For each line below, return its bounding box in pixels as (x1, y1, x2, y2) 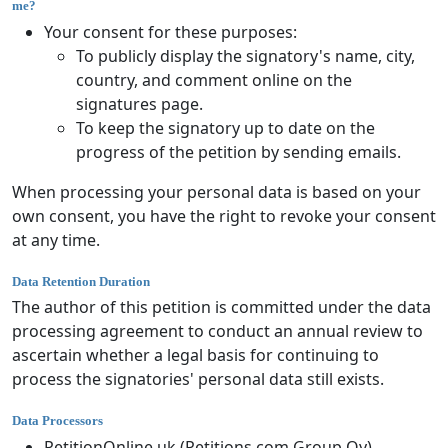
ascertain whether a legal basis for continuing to (12, 344, 379, 367)
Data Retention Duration (12, 273, 150, 289)
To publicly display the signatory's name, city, (76, 44, 415, 67)
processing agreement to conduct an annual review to (12, 320, 423, 343)
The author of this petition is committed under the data (12, 296, 431, 319)
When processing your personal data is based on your (12, 180, 421, 203)
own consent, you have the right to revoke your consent (12, 204, 436, 227)
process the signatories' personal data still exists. (12, 368, 384, 391)
